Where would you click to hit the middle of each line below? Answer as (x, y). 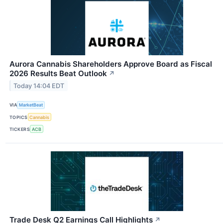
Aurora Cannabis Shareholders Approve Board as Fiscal (111, 64)
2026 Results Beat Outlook (58, 73)
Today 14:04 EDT (39, 86)
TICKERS (20, 129)
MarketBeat (31, 105)
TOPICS (19, 117)
